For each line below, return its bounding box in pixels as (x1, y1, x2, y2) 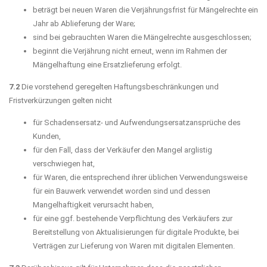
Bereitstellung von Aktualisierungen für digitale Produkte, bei (33, 227, 239, 237)
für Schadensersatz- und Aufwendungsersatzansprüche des (33, 117, 241, 127)
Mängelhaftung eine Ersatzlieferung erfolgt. (33, 60, 182, 69)
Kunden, (33, 131, 61, 141)
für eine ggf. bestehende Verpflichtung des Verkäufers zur (33, 213, 232, 223)
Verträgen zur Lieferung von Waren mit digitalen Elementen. (33, 241, 235, 250)
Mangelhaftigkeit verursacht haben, (33, 200, 154, 209)
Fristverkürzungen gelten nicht (9, 95, 112, 105)
